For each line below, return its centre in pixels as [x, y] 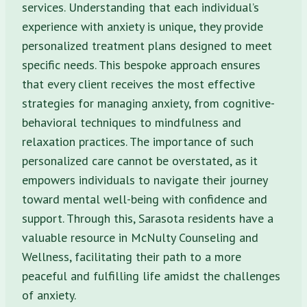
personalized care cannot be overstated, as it [140, 160]
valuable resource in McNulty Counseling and [140, 237]
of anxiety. [49, 295]
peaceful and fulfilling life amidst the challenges [151, 275]
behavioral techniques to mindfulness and [132, 122]
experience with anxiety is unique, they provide [143, 26]
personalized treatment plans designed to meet [147, 45]
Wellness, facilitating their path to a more [132, 256]
